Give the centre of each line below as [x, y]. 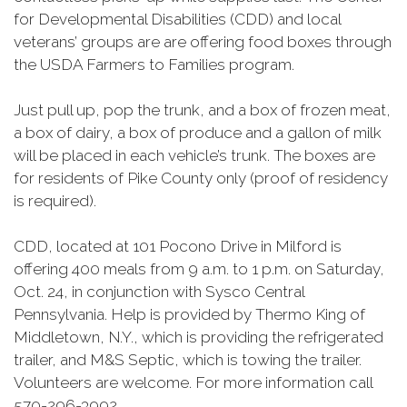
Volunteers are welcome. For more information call [193, 382]
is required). [55, 201]
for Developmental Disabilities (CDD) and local [177, 19]
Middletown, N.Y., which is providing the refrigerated [199, 337]
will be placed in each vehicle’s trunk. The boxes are [194, 155]
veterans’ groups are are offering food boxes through [203, 42]
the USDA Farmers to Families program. [154, 65]
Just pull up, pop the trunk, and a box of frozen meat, [202, 110]
